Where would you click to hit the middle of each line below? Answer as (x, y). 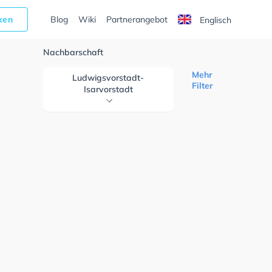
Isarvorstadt (108, 89)
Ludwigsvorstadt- (108, 78)
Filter (202, 86)
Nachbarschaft (73, 52)
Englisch (214, 20)
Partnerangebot (137, 19)
